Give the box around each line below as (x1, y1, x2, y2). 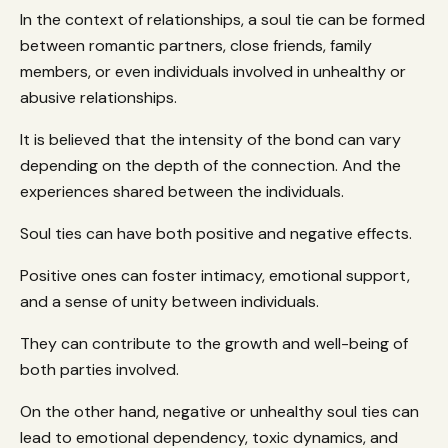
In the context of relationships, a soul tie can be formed (20, 8, 425, 30)
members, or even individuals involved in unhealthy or (20, 60, 406, 82)
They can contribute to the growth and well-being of (20, 332, 408, 354)
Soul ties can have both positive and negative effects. (20, 222, 416, 244)
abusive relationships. (20, 86, 181, 108)
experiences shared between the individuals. (20, 180, 344, 202)
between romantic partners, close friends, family (20, 34, 372, 56)
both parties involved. (20, 358, 183, 380)
